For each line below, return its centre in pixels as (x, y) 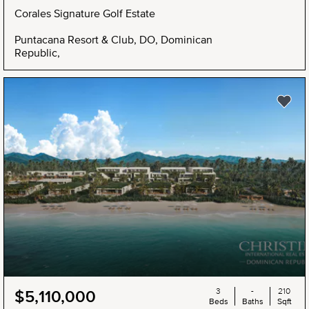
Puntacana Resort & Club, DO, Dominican (113, 40)
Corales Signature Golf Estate (85, 13)
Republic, (37, 53)
